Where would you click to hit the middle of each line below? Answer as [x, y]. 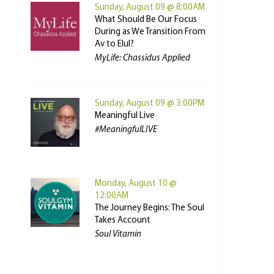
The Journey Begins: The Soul [149, 208]
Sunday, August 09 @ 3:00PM [149, 104]
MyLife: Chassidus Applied [142, 58]
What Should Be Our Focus [146, 20]
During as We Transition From [150, 32]
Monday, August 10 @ [135, 184]
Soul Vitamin [118, 235]
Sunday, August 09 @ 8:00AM [150, 8]
